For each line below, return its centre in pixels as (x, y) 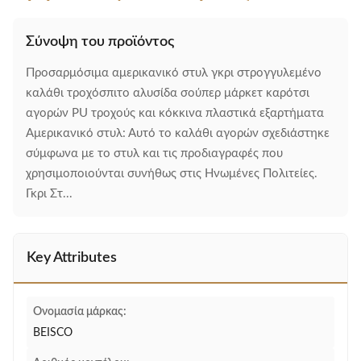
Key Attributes (72, 258)
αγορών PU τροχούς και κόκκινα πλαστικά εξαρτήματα (175, 113)
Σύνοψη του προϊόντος (100, 42)
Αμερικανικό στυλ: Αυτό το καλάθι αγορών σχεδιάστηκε (178, 133)
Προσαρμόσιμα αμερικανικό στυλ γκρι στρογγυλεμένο (174, 73)
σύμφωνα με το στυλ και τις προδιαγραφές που (154, 154)
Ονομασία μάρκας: (80, 312)
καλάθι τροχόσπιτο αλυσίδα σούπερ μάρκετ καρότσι (168, 93)
